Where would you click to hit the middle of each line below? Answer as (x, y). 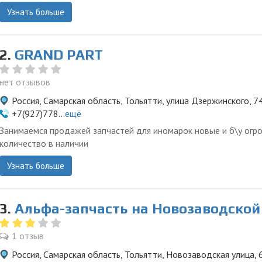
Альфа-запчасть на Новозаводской (137, 208)
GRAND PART (59, 55)
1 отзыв (28, 236)
